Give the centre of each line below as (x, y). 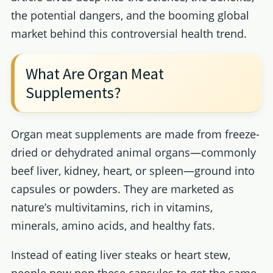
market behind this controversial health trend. (129, 34)
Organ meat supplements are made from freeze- (135, 134)
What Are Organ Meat (94, 73)
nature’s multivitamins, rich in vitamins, (112, 207)
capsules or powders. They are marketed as (122, 189)
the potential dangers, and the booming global (130, 16)
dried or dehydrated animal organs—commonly (133, 152)
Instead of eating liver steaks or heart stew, (120, 254)
